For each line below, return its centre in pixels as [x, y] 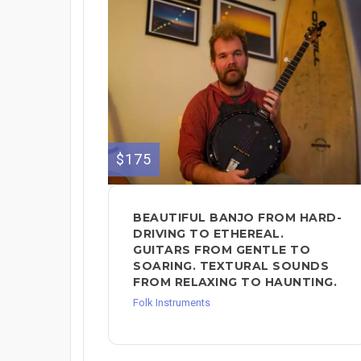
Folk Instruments [172, 302]
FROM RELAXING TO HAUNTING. [235, 282]
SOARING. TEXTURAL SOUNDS [231, 266]
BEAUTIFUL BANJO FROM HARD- [237, 217]
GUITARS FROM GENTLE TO [222, 249]
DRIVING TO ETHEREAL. [208, 233]
